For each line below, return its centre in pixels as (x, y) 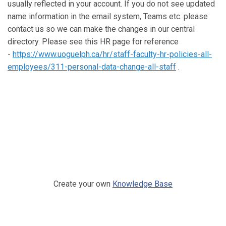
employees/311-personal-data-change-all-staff (92, 67)
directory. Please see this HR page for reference (93, 42)
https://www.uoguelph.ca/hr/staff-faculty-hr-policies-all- (112, 54)
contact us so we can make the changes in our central (101, 29)
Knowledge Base (143, 184)
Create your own (83, 184)
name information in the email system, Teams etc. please (108, 16)
